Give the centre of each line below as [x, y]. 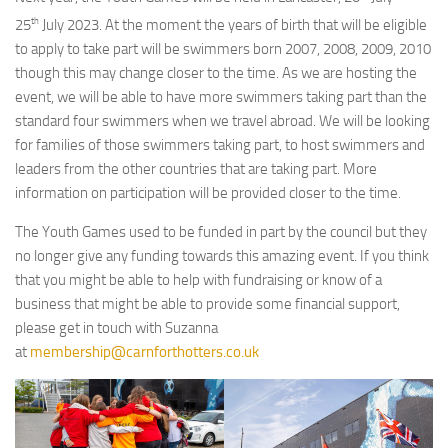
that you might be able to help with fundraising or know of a [198, 279]
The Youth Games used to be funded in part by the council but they [221, 231]
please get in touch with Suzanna [116, 327]
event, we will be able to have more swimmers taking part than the [221, 96]
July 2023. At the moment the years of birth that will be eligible [233, 24]
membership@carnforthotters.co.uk [144, 351]
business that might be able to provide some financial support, [207, 303]
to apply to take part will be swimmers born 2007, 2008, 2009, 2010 [223, 48]
